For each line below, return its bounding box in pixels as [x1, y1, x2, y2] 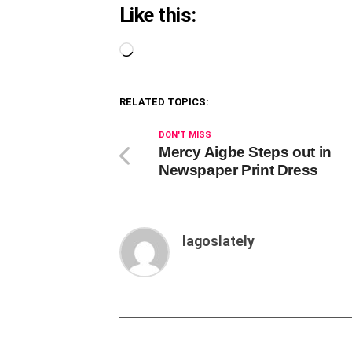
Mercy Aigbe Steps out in [159, 144, 332, 161]
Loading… [133, 43, 184, 59]
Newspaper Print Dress [159, 162, 318, 179]
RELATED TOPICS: [119, 96, 209, 108]
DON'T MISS [159, 130, 211, 141]
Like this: [119, 3, 196, 27]
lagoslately [182, 233, 255, 250]
